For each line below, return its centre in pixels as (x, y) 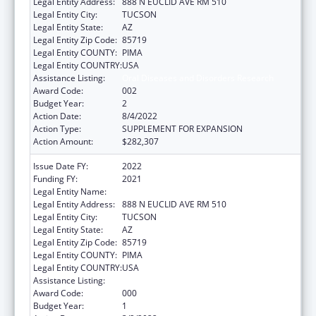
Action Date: (57, 116)
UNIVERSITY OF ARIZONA (171, 191)
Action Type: (57, 128)
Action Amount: (63, 141)
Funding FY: (55, 178)
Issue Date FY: (61, 166)
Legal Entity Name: (70, 191)
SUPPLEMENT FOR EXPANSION (182, 128)
